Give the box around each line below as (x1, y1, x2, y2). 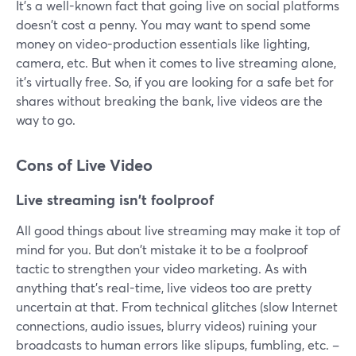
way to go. (16, 110, 75, 128)
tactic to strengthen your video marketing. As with (16, 259, 307, 277)
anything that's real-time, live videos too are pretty (16, 278, 311, 296)
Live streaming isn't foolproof (16, 189, 214, 209)
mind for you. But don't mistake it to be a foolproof (16, 240, 308, 257)
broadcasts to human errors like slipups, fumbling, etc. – (16, 335, 339, 353)
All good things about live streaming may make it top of (16, 221, 340, 238)
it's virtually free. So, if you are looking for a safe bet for (16, 72, 334, 90)
